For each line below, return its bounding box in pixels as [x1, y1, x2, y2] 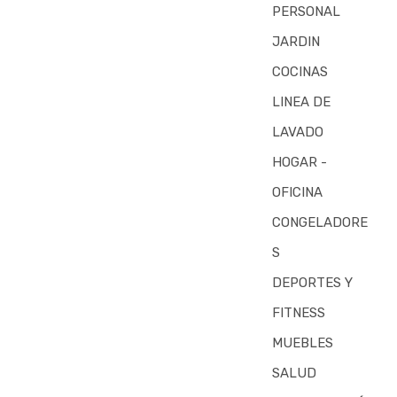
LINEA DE [271, 93, 331, 110]
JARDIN [271, 33, 320, 50]
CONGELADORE [271, 214, 368, 230]
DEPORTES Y [271, 274, 353, 291]
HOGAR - [271, 153, 327, 170]
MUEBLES [271, 334, 333, 351]
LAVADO [271, 123, 323, 140]
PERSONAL [271, 3, 340, 19]
